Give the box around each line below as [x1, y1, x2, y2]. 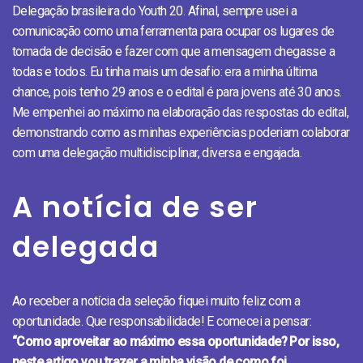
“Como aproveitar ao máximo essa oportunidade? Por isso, [12, 333, 339, 349]
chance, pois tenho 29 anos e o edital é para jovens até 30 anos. [12, 83, 342, 100]
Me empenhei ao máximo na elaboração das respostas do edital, [12, 104, 348, 120]
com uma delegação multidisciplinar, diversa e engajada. [12, 144, 301, 160]
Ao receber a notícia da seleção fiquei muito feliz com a [12, 293, 301, 309]
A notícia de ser [12, 186, 258, 227]
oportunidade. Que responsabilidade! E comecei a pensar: [12, 313, 311, 329]
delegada [12, 226, 160, 267]
